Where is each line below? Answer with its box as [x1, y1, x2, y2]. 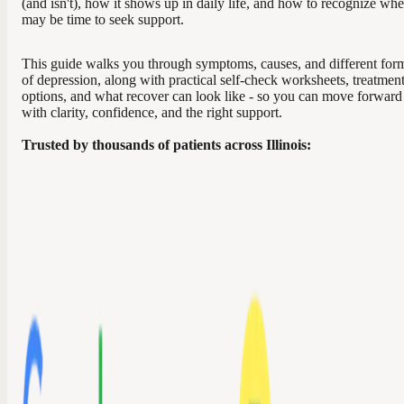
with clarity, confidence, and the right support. [22, 105, 282, 120]
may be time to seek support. [22, 12, 188, 27]
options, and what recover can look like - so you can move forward [22, 88, 402, 104]
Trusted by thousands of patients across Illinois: [22, 137, 311, 152]
